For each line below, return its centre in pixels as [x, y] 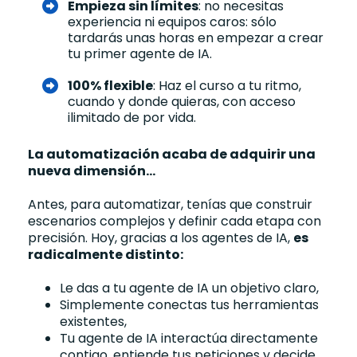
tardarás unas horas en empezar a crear [196, 37]
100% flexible [110, 85]
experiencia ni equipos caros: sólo [172, 22]
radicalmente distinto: [106, 254]
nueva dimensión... [92, 171]
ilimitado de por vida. [132, 117]
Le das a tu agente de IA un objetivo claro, [189, 288]
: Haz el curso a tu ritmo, [227, 85]
